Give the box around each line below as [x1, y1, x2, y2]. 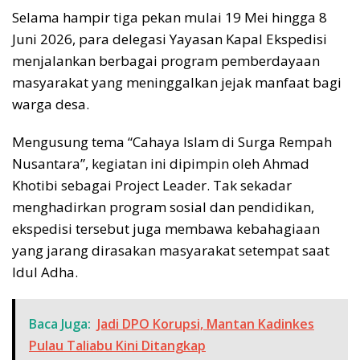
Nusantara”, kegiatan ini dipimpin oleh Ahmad [12, 153, 309, 173]
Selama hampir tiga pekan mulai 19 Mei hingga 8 [12, 7, 327, 27]
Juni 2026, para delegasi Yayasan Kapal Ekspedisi [12, 29, 327, 48]
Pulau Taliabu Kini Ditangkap [29, 336, 206, 354]
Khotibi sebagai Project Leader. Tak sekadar [12, 175, 292, 194]
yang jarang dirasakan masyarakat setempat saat [12, 240, 329, 260]
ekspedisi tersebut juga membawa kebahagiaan [12, 219, 320, 238]
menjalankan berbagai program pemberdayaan [12, 51, 320, 70]
